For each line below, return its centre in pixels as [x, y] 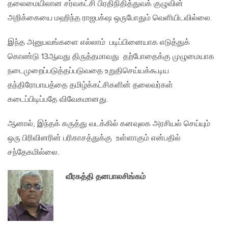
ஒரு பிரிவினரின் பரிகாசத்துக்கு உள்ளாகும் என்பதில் [94, 138]
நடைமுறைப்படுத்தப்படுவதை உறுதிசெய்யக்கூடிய [88, 71]
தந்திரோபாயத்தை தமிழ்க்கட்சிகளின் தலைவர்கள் [90, 85]
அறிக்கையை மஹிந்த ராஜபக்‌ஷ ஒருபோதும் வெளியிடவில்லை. [110, 18]
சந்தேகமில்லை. [34, 153]
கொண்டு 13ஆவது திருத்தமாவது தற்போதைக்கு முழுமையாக [111, 57]
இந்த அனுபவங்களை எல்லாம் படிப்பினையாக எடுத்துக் [99, 43]
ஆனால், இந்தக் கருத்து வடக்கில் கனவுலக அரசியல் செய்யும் [109, 124]
